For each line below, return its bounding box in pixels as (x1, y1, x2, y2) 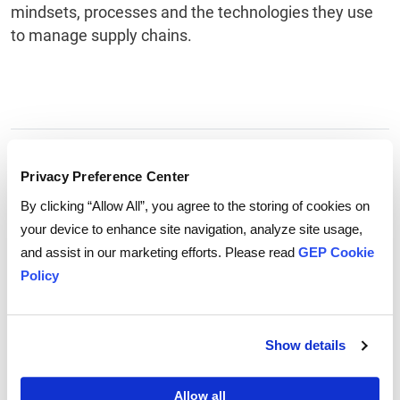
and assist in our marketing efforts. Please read (21, 244, 298, 260)
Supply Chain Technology (43, 151, 170, 165)
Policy (21, 267, 59, 283)
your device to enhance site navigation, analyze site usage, (21, 221, 362, 237)
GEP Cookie (298, 244, 374, 260)
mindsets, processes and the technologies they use (11, 3, 373, 22)
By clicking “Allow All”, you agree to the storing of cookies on (21, 197, 370, 213)
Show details (264, 337, 346, 354)
